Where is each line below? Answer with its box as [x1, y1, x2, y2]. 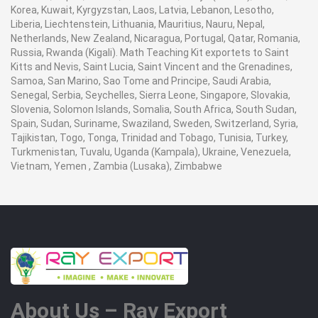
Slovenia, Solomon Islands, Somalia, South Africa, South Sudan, [11, 104, 297, 115]
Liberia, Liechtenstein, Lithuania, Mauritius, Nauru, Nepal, [11, 18, 265, 30]
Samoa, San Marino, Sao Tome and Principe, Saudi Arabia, [11, 75, 271, 87]
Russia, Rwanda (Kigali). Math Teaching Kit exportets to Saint [11, 47, 289, 58]
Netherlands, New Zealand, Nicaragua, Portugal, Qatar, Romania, [11, 33, 300, 44]
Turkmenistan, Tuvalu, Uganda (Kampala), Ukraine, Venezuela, [11, 146, 291, 158]
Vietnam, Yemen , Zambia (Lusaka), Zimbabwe [11, 160, 222, 172]
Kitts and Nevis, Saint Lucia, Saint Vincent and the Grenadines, [11, 61, 292, 72]
